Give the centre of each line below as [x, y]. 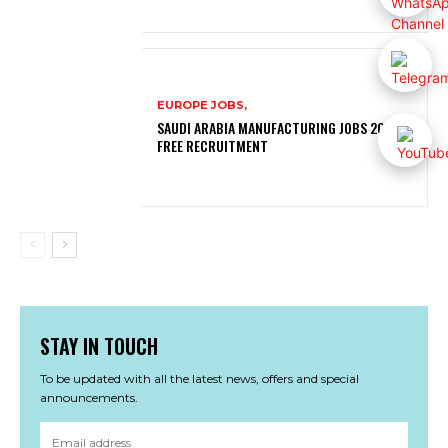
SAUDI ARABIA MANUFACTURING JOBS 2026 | [282, 127]
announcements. [89, 397]
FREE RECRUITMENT [213, 145]
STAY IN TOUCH [99, 345]
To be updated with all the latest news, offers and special [199, 378]
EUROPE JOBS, [202, 104]
